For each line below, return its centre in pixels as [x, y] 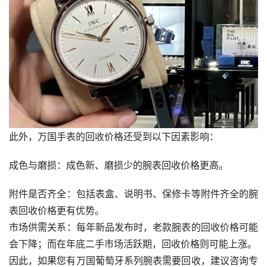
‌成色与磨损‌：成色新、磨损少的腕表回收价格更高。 [142, 165]
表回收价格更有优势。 [57, 211]
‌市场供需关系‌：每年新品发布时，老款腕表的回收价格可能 [38, 227]
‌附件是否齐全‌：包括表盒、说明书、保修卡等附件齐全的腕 [38, 194]
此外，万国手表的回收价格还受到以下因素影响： [114, 137]
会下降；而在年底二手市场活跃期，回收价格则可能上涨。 [133, 244]
